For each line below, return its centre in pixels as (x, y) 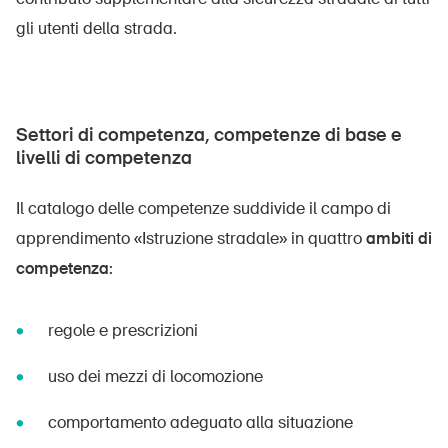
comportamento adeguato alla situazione (200, 422)
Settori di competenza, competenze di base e (209, 135)
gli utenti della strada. (96, 28)
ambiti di (399, 238)
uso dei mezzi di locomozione (155, 376)
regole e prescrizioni (123, 330)
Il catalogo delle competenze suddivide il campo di (203, 208)
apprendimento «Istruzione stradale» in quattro (191, 238)
